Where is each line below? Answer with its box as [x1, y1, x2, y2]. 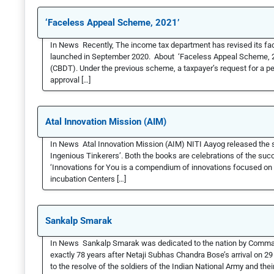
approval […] [50, 75, 91, 85]
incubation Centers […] [50, 174, 126, 184]
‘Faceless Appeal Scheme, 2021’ [45, 17, 179, 29]
